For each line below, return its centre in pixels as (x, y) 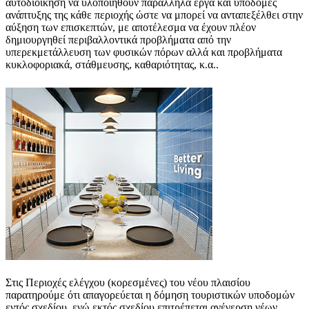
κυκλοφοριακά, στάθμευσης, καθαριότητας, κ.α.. (112, 64)
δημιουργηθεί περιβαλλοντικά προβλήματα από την (118, 39)
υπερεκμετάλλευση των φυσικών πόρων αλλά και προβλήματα (144, 52)
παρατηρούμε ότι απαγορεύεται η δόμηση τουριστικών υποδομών (150, 295)
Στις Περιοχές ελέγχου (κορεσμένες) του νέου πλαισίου (128, 282)
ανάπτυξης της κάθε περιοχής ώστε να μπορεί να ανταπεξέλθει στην (154, 14)
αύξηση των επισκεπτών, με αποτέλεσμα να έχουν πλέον (131, 27)
